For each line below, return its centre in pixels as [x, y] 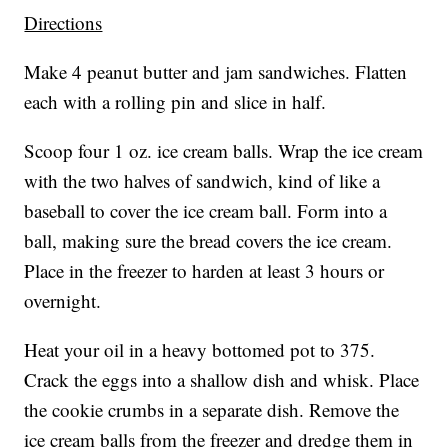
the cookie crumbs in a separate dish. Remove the [212, 410]
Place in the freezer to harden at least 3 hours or [204, 271]
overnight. [63, 301]
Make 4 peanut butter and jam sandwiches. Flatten [216, 72]
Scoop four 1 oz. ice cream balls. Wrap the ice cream [224, 151]
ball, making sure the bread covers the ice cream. [208, 241]
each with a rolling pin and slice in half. [175, 102]
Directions [63, 23]
